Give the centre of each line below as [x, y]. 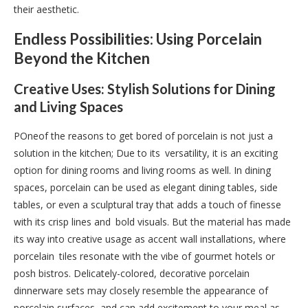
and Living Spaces [68, 106]
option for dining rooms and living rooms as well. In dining [142, 170]
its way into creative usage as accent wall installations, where [150, 239]
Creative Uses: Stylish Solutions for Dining [145, 88]
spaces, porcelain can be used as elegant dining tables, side [146, 187]
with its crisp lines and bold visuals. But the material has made [152, 221]
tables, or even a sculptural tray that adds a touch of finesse [147, 204]
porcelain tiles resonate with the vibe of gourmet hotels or [144, 256]
